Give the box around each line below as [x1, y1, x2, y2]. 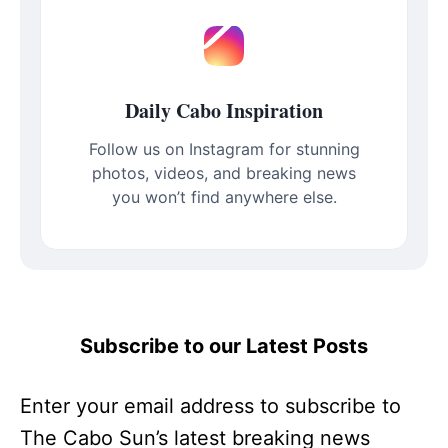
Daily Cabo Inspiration [125, 95, 323, 125]
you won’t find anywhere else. [111, 186, 337, 207]
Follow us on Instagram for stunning [88, 138, 360, 159]
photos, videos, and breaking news [92, 162, 356, 183]
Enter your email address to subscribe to [20, 393, 401, 418]
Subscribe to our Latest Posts [80, 333, 368, 358]
